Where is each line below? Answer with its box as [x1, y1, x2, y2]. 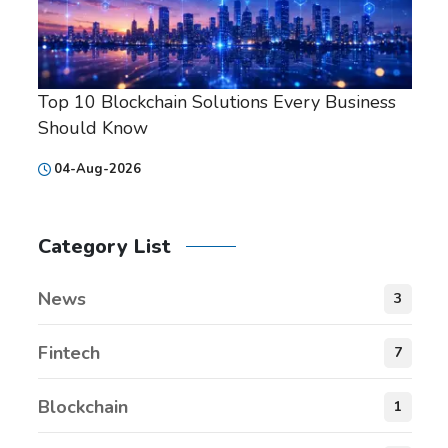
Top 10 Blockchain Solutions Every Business [38, 90, 396, 115]
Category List [38, 233, 171, 261]
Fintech [38, 341, 100, 366]
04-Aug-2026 [54, 160, 141, 179]
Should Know [38, 116, 148, 141]
